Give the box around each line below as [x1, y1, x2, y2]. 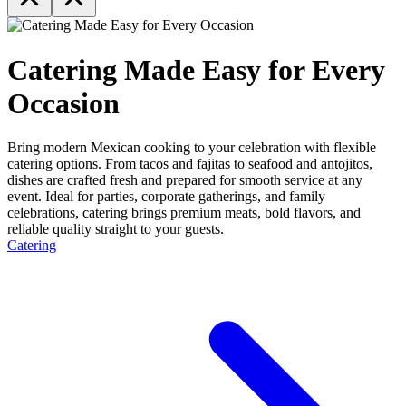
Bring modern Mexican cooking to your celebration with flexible [7, 140, 376, 156]
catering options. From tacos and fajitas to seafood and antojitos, [7, 156, 372, 172]
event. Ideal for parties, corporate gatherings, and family [7, 188, 325, 205]
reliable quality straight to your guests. [7, 221, 224, 237]
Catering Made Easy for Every [7, 53, 385, 86]
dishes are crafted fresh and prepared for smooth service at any [7, 172, 362, 188]
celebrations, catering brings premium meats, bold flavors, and [7, 205, 361, 221]
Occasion [7, 86, 120, 120]
